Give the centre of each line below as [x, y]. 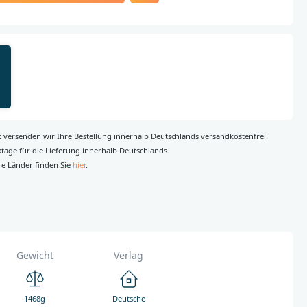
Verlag [129, 255]
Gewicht [35, 255]
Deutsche [128, 298]
